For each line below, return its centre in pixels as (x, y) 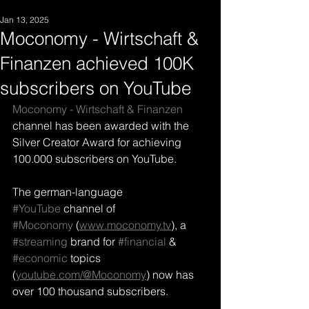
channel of (89, 208)
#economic (40, 258)
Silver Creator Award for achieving (98, 142)
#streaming (40, 241)
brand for (93, 241)
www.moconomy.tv (125, 225)
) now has (171, 275)
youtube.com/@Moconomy (81, 275)
